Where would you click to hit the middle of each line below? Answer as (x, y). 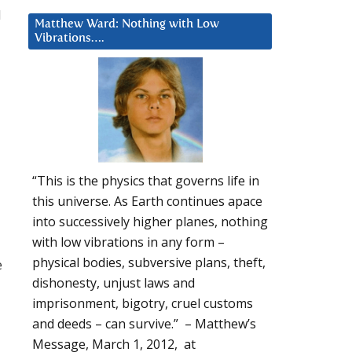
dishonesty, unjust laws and (114, 283)
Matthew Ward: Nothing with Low (127, 24)
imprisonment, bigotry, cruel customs (143, 304)
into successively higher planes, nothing (150, 222)
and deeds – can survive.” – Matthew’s (144, 324)
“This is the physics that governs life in (146, 181)
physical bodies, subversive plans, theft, (149, 263)
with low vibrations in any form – (128, 242)
